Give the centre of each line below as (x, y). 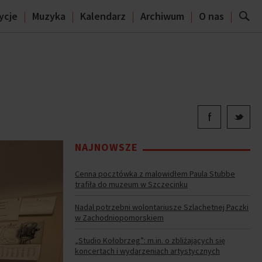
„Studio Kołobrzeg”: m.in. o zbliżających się (150, 240)
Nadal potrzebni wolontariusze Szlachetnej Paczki (162, 207)
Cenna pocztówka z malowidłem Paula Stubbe (155, 174)
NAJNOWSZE (106, 147)
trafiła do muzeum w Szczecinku (131, 184)
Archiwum (162, 16)
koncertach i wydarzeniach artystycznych (147, 251)
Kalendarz (103, 16)
